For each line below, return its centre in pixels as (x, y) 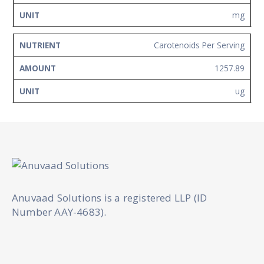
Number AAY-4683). (60, 212)
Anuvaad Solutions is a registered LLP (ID (110, 198)
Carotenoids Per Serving (199, 45)
